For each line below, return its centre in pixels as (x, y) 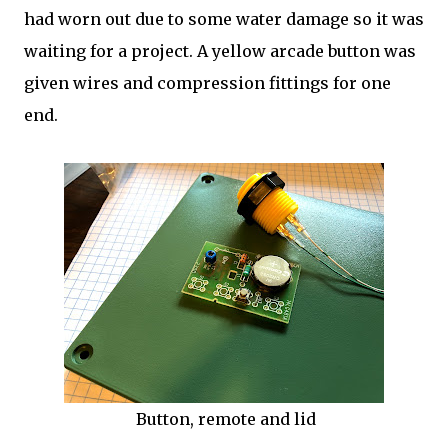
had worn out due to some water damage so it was (224, 19)
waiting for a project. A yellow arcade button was (220, 51)
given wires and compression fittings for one (207, 83)
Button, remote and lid (224, 419)
